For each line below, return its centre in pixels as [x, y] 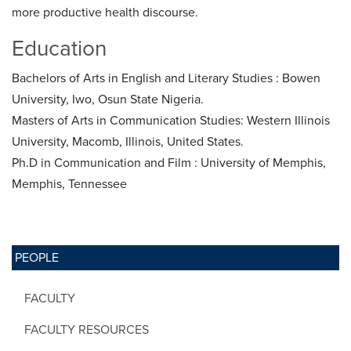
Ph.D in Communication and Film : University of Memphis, [169, 163]
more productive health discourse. [105, 12]
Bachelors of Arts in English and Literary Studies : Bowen [166, 78]
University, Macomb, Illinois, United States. [128, 141]
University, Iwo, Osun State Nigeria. [108, 99]
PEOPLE [37, 257]
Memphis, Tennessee [69, 184]
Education [59, 48]
